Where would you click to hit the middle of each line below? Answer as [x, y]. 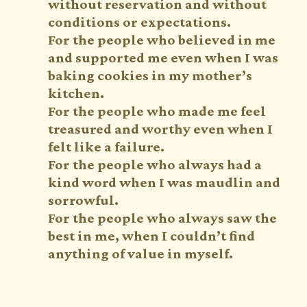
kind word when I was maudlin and [164, 182]
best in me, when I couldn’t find [151, 235]
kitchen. [76, 93]
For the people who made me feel [157, 111]
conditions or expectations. [141, 22]
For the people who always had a [155, 164]
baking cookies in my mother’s [150, 75]
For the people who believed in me [162, 39]
